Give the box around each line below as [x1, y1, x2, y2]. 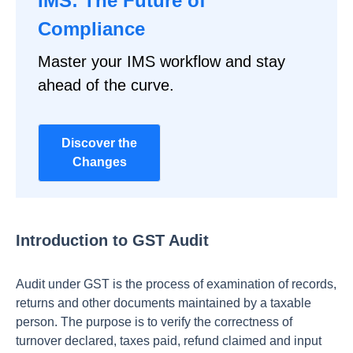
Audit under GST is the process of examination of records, [16, 277, 336, 291]
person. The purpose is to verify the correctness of [16, 315, 292, 329]
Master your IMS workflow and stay [38, 53, 285, 70]
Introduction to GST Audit [16, 232, 209, 249]
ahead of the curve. [38, 76, 174, 94]
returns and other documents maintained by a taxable [16, 296, 311, 310]
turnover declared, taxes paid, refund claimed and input [16, 334, 321, 347]
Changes [72, 155, 127, 169]
